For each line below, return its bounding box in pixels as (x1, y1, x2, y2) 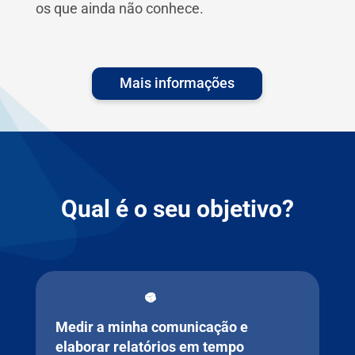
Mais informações (120, 74, 235, 92)
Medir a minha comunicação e (55, 319, 248, 336)
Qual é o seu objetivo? (60, 194, 294, 223)
